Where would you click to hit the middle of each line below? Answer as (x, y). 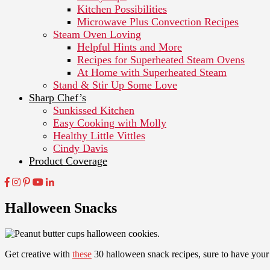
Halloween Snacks (61, 208)
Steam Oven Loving (97, 34)
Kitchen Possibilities (122, 9)
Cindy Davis (80, 148)
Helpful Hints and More (130, 47)
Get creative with (39, 254)
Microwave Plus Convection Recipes (158, 21)
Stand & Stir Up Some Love (115, 85)
